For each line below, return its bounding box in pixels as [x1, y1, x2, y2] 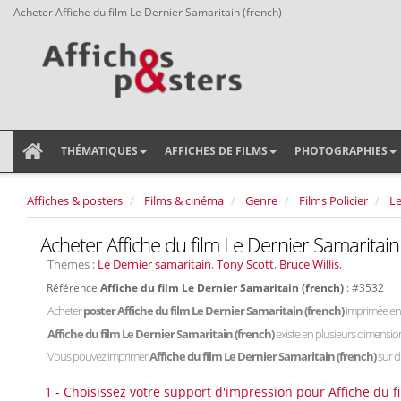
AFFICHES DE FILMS [165, 143, 268, 158]
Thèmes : [47, 256, 98, 272]
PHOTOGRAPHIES [294, 143, 388, 158]
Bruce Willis [279, 256, 339, 272]
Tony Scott [217, 256, 274, 272]
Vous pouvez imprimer [47, 348, 149, 364]
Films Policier [299, 192, 368, 209]
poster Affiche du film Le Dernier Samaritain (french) [83, 303, 346, 319]
